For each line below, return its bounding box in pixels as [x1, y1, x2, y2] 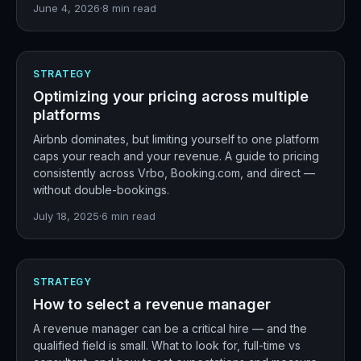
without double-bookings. [33, 183, 169, 197]
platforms [33, 106, 101, 123]
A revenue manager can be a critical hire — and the [33, 322, 307, 335]
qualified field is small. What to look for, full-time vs [33, 338, 301, 352]
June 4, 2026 [33, 2, 100, 15]
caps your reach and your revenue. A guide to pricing [33, 149, 319, 163]
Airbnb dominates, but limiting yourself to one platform [33, 132, 319, 146]
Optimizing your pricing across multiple [33, 88, 309, 105]
